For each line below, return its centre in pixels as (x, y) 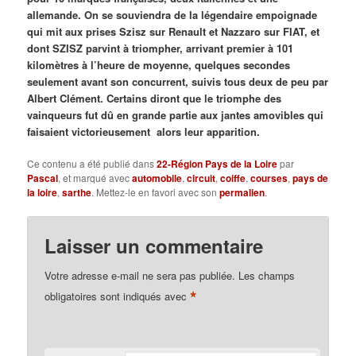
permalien (242, 193)
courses (269, 178)
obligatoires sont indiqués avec (118, 296)
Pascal (43, 178)
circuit (201, 178)
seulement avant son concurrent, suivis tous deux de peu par (178, 81)
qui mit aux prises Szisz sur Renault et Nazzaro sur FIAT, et (174, 31)
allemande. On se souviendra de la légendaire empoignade (172, 14)
